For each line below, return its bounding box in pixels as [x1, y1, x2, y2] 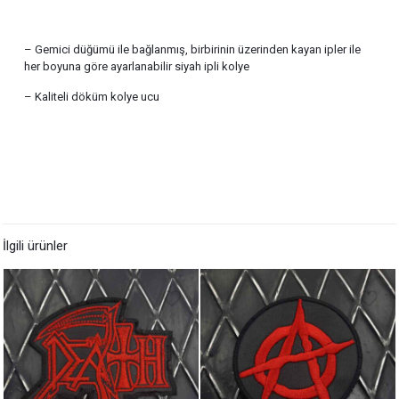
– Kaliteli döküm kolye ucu [24, 89, 160, 103]
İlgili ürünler [3, 237, 68, 254]
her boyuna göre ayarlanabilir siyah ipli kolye [24, 59, 250, 73]
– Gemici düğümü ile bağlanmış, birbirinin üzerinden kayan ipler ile [24, 42, 362, 56]
